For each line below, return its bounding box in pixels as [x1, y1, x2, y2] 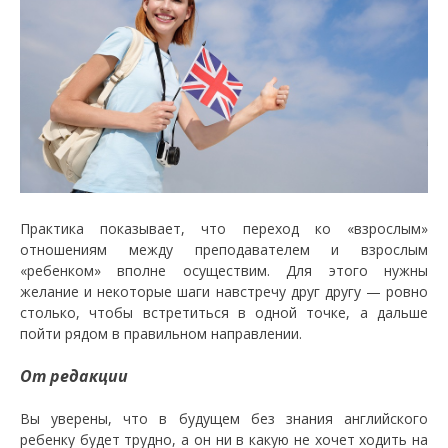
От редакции [20, 364, 128, 387]
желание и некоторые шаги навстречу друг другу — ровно [20, 281, 428, 301]
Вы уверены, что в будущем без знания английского [20, 408, 428, 428]
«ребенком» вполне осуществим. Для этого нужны [20, 260, 428, 280]
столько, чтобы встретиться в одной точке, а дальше [20, 302, 428, 322]
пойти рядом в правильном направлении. [20, 323, 302, 343]
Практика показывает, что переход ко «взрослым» [20, 218, 428, 238]
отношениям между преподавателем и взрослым [20, 239, 428, 259]
